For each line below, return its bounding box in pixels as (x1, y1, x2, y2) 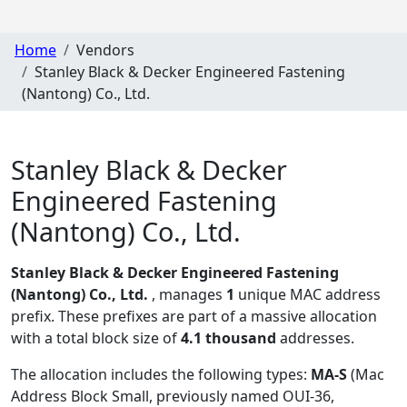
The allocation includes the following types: (11, 364, 311, 385)
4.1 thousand (181, 328, 276, 349)
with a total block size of (11, 328, 181, 349)
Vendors (76, 39, 134, 60)
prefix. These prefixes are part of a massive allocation (11, 306, 377, 327)
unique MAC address (234, 284, 381, 305)
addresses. (276, 328, 354, 349)
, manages (152, 284, 226, 305)
